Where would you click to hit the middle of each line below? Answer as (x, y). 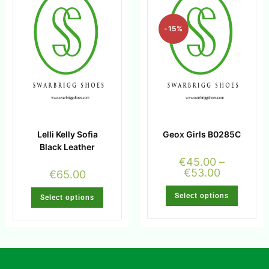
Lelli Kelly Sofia (67, 134)
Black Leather (67, 147)
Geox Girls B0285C (202, 134)
